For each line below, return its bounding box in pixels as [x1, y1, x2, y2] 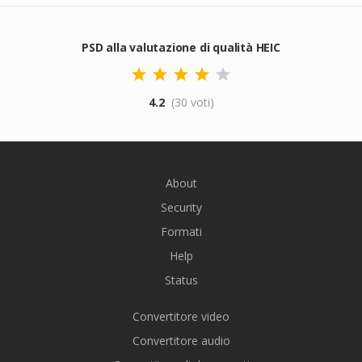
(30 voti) [170, 95, 214, 110]
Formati [160, 224, 202, 239]
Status [164, 272, 198, 288]
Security [160, 200, 202, 215]
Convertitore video [133, 309, 229, 324]
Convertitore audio [132, 333, 230, 348]
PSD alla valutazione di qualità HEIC [82, 40, 280, 55]
